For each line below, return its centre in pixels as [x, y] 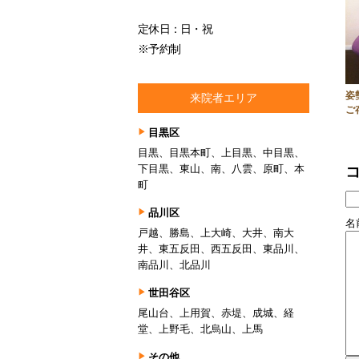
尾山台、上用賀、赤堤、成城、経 [216, 313]
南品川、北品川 [174, 264]
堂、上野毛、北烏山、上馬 [200, 329]
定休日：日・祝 [175, 28]
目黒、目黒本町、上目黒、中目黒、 [221, 152]
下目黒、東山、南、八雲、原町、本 [221, 168]
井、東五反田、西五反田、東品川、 [221, 248]
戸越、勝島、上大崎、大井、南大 [216, 232]
